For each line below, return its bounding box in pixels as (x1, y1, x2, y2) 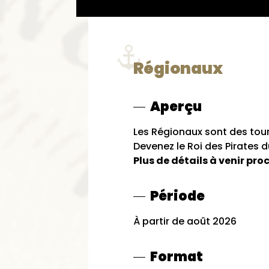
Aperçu (150, 97, 202, 116)
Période (150, 187, 205, 205)
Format (150, 247, 203, 266)
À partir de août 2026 (133, 214, 237, 228)
